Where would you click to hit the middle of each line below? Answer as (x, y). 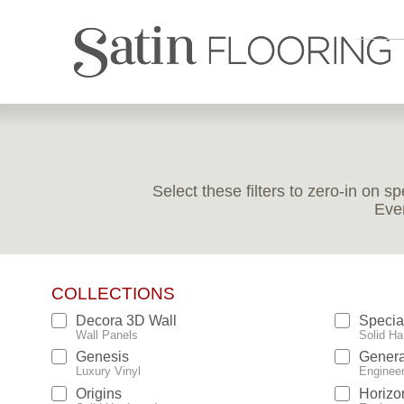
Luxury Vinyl (108, 372)
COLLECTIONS (113, 294)
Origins (99, 393)
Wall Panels (107, 335)
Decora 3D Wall (126, 321)
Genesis (102, 357)
